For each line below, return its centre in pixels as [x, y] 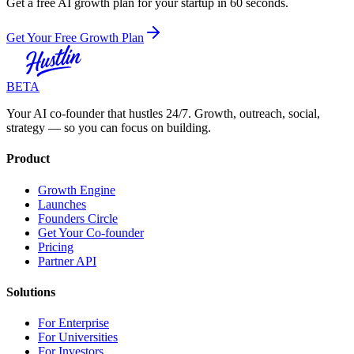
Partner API [67, 261]
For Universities [78, 337]
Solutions [31, 292]
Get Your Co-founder [91, 232]
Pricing [56, 247]
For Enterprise [73, 323]
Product [28, 159]
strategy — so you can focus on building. [109, 128]
